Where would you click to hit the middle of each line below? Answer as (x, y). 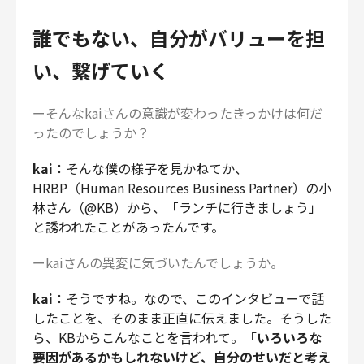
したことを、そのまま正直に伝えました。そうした (182, 318)
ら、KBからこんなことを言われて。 (138, 338)
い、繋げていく (101, 71)
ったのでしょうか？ (91, 133)
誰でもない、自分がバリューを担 (179, 38)
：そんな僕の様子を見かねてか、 (150, 169)
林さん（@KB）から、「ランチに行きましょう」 (177, 208)
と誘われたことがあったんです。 (128, 227)
